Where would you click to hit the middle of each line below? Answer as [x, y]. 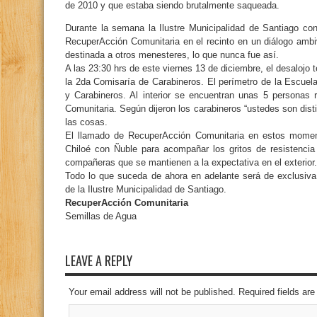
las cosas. [86, 122]
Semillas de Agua [101, 216]
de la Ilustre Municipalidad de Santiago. [146, 189]
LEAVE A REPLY [99, 260]
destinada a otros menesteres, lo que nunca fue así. [172, 55]
